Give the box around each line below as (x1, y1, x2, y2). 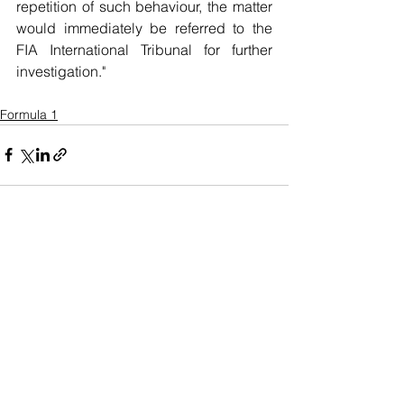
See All (249, 248, 289, 265)
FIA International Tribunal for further (16, 40, 272, 59)
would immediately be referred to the (16, 18, 272, 37)
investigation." (16, 61, 106, 80)
